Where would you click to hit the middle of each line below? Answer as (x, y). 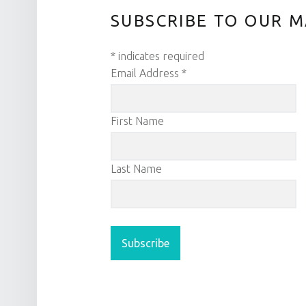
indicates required (160, 56)
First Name (137, 121)
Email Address (146, 73)
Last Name (136, 168)
